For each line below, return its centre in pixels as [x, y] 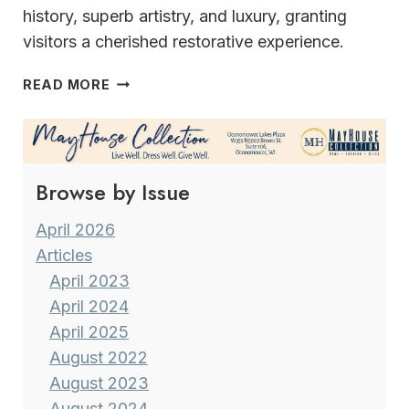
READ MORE [67, 84]
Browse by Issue [113, 193]
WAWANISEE [155, 143]
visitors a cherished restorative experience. [184, 41]
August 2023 [99, 383]
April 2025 [89, 332]
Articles [64, 256]
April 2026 [75, 230]
